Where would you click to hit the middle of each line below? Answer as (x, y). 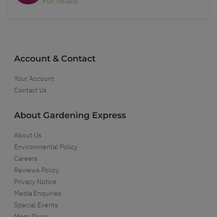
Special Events (36, 205)
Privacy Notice (35, 181)
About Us (28, 135)
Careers (26, 158)
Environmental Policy (46, 147)
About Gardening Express (70, 115)
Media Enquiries (38, 193)
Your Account (34, 78)
